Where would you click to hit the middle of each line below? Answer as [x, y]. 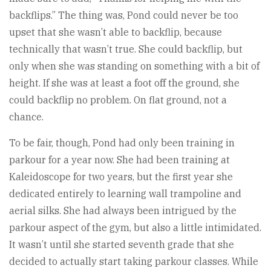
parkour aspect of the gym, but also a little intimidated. [135, 227]
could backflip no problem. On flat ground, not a [118, 100]
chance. [26, 116]
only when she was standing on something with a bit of [134, 66]
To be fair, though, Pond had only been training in [122, 142]
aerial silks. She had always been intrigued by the [123, 210]
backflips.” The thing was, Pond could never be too [124, 15]
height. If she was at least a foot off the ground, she [124, 83]
